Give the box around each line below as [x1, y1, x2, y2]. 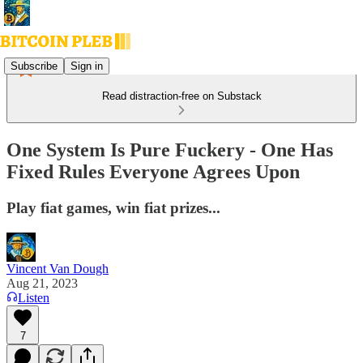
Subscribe [11, 59, 58, 72]
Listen [18, 290, 49, 305]
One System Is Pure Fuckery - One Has [6, 139, 333, 160]
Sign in [70, 59, 103, 72]
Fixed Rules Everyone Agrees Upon [6, 160, 300, 182]
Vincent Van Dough [6, 261, 109, 275]
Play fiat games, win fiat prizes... [6, 199, 220, 216]
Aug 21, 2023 [6, 275, 78, 290]
